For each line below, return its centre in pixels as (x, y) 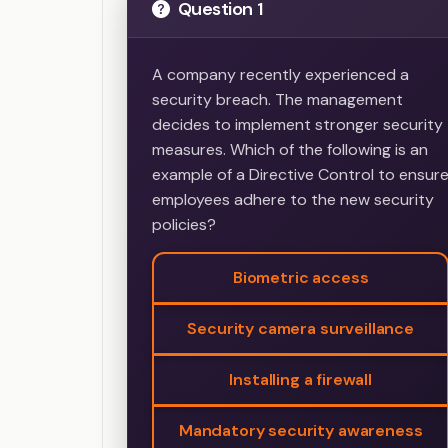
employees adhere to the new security (293, 200)
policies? (184, 225)
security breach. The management (277, 100)
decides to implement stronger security (297, 125)
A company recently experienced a (280, 75)
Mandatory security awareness (300, 431)
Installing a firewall (300, 380)
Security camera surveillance (300, 329)
